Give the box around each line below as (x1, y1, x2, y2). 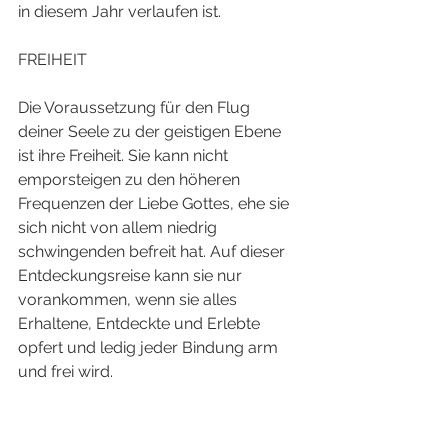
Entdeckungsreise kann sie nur (18, 265, 246, 285)
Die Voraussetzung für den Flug (18, 97, 254, 117)
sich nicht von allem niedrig (18, 217, 221, 237)
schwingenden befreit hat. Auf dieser (18, 241, 289, 261)
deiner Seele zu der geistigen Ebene (18, 121, 285, 141)
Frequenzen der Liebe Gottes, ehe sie (18, 193, 293, 213)
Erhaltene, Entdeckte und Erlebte (18, 313, 264, 333)
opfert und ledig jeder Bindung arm (18, 337, 282, 357)
